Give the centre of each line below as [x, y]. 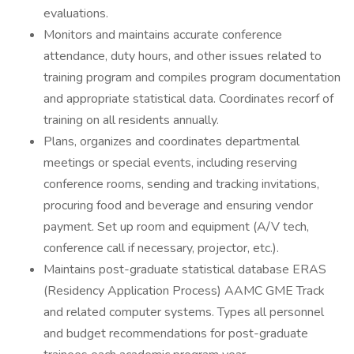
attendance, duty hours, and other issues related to [183, 56]
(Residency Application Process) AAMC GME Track [184, 291]
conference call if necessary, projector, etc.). [161, 248]
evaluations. [76, 13]
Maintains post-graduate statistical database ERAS [185, 269]
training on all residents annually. [131, 120]
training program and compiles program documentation [192, 77]
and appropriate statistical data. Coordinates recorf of [188, 99]
